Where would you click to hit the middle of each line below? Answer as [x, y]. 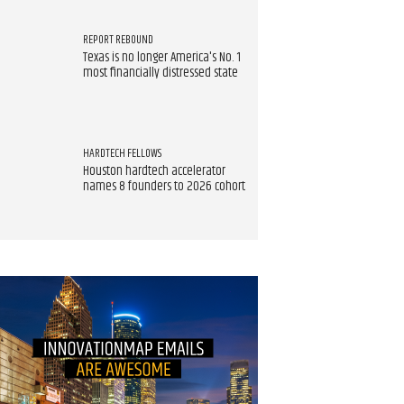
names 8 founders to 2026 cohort [164, 186]
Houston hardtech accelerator [154, 171]
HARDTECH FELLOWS [122, 153]
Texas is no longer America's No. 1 [161, 57]
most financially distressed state [160, 73]
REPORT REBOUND [118, 40]
